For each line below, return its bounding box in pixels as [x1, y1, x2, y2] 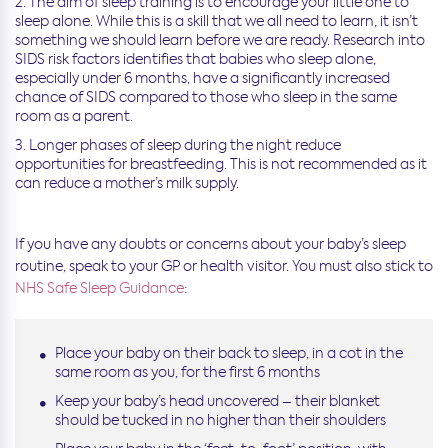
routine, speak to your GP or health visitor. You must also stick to [15, 256, 433, 275]
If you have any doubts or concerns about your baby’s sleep [15, 234, 406, 253]
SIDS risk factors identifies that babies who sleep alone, [15, 49, 376, 68]
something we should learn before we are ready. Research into [15, 30, 425, 49]
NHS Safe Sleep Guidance [15, 278, 184, 297]
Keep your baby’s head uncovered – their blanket [55, 391, 380, 410]
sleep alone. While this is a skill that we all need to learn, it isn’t [15, 11, 418, 30]
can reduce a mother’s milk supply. [15, 173, 239, 192]
